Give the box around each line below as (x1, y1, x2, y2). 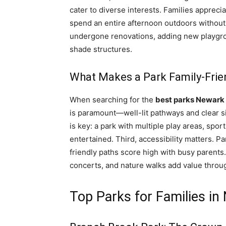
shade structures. (70, 44, 132, 54)
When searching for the (70, 95, 155, 104)
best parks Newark (155, 95, 224, 104)
